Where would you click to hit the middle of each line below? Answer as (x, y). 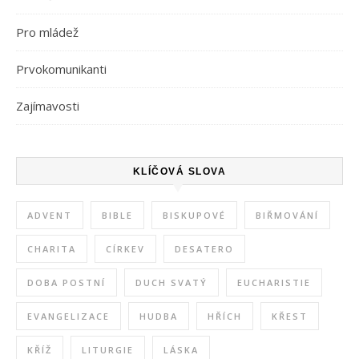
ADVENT (50, 216)
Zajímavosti (48, 106)
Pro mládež (47, 32)
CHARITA (52, 249)
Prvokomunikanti (61, 69)
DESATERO (204, 249)
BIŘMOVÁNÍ (287, 216)
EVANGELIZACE (69, 317)
